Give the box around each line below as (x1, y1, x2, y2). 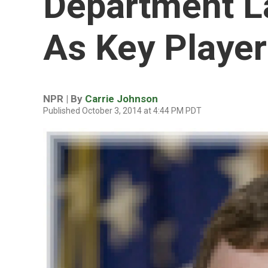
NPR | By (43, 93, 85, 105)
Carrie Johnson (85, 93, 158, 105)
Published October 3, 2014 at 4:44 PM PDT (43, 106, 202, 115)
